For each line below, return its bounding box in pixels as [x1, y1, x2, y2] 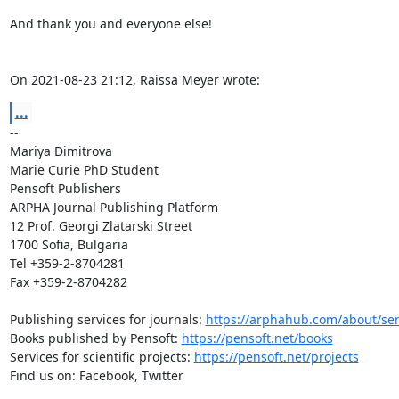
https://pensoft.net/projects [193, 348, 359, 365]
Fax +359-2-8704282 [9, 273, 127, 290]
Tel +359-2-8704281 [9, 255, 125, 272]
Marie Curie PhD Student [9, 161, 159, 178]
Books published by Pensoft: [9, 330, 182, 346]
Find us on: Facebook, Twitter [9, 367, 183, 384]
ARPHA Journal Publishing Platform [9, 199, 218, 216]
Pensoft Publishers [9, 180, 121, 197]
